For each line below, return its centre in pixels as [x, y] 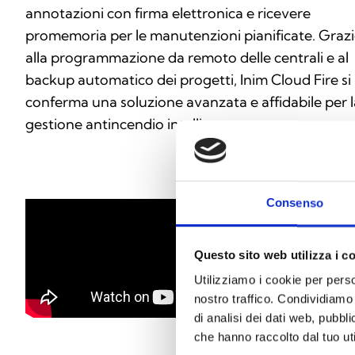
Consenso [295, 203]
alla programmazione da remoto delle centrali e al [187, 58]
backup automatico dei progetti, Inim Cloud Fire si [188, 80]
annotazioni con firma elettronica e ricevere [168, 13]
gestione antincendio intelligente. [135, 124]
